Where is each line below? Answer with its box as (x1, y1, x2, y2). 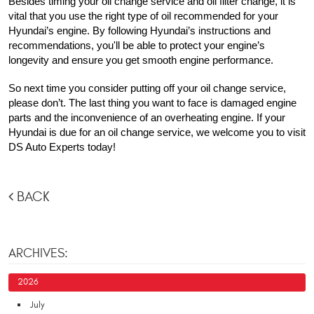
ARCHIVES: (8, 245, 68, 261)
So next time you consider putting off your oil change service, (8, 82, 286, 94)
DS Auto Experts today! (8, 141, 116, 153)
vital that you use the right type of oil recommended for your (8, 10, 278, 22)
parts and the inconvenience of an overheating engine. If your (8, 111, 285, 123)
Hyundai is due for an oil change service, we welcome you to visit (8, 126, 306, 138)
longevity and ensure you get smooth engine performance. (8, 54, 273, 66)
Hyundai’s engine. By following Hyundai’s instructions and (8, 25, 271, 36)
